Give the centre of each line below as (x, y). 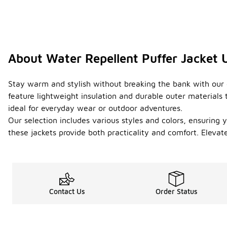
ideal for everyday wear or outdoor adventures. (95, 108)
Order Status (176, 192)
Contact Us (67, 192)
